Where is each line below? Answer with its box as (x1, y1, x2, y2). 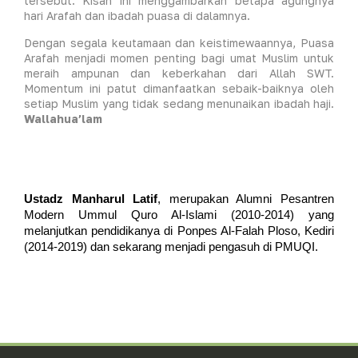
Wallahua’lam (24, 111, 102, 125)
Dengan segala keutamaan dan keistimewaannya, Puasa (24, 35, 334, 50)
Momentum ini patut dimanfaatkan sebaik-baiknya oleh (24, 81, 334, 95)
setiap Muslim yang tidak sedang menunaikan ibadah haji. (24, 96, 334, 110)
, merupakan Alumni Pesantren (157, 192, 335, 205)
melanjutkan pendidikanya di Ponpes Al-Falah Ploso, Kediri (24, 224, 334, 237)
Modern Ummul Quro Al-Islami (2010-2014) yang (24, 208, 334, 221)
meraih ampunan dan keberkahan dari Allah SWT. (24, 66, 334, 80)
